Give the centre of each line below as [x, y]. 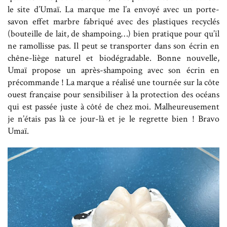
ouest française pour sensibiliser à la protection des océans [113, 95]
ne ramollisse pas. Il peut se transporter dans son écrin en [113, 46]
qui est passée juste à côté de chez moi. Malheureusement [113, 107]
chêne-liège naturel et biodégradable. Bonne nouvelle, [113, 58]
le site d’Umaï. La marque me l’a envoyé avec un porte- [113, 10]
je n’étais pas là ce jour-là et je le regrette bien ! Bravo [113, 119]
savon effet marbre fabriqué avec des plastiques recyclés [113, 22]
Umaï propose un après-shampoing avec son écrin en [113, 70]
